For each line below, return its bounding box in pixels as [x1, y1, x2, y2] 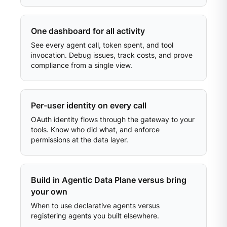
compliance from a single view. [31, 61, 132, 69]
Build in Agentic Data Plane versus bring [31, 175, 186, 185]
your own [31, 186, 67, 197]
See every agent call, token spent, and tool [31, 41, 173, 49]
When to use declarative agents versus [31, 201, 160, 210]
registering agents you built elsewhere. [31, 211, 159, 220]
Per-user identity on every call [31, 100, 146, 110]
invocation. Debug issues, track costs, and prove [31, 51, 193, 59]
